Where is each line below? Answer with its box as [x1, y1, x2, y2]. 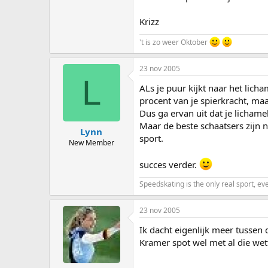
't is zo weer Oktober [139, 36, 209, 47]
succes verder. [139, 158, 199, 170]
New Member [68, 138, 114, 148]
